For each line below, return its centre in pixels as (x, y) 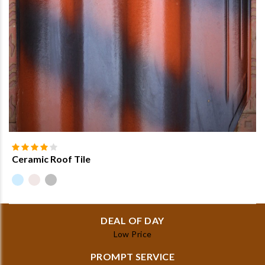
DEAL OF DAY (132, 221)
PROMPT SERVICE (132, 257)
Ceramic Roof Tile (51, 159)
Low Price (132, 234)
